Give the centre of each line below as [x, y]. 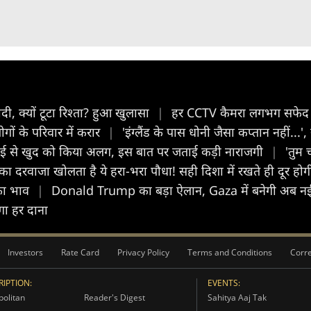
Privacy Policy [143, 252]
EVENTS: [224, 283]
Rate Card [80, 252]
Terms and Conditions [230, 252]
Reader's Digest [114, 297]
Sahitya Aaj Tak [237, 297]
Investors [25, 252]
